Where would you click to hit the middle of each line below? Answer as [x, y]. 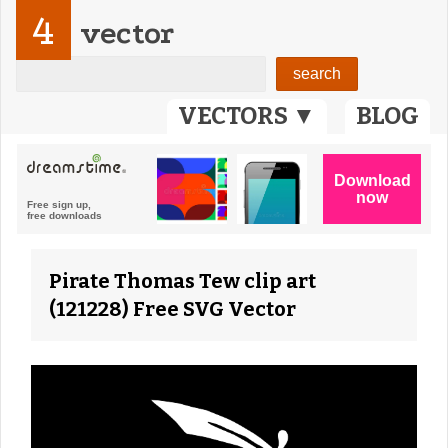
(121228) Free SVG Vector [172, 309]
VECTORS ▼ [247, 116]
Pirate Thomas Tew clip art [182, 281]
